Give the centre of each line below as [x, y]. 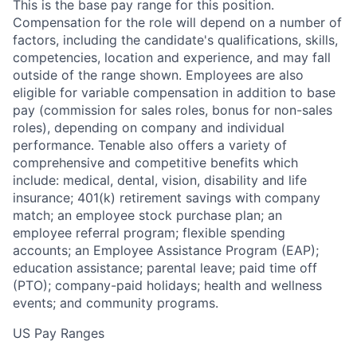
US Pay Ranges [59, 333]
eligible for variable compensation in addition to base [174, 92]
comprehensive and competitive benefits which [155, 163]
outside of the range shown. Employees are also [158, 75]
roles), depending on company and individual [149, 127]
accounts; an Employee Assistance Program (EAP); [166, 250]
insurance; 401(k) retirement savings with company [167, 198]
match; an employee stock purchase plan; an [147, 215]
